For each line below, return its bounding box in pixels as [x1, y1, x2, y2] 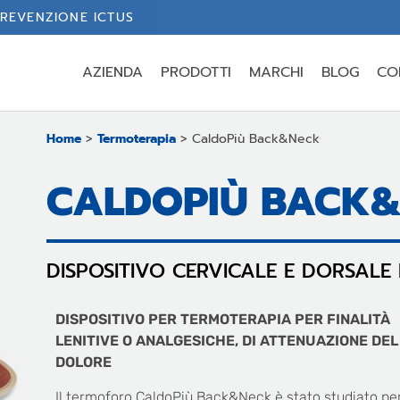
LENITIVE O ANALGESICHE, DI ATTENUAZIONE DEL [55, 332, 398, 350]
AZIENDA [82, 62, 144, 84]
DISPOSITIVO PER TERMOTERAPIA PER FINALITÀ [55, 311, 390, 329]
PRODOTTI [161, 62, 232, 84]
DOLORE [55, 354, 112, 371]
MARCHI [249, 62, 304, 84]
